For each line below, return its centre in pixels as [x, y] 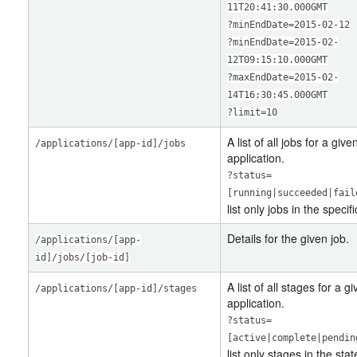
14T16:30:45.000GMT [277, 95]
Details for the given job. [288, 238]
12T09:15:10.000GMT [277, 60]
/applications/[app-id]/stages [116, 288]
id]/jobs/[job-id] [82, 257]
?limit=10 [252, 112]
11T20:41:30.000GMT [277, 7]
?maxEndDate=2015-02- [283, 77]
